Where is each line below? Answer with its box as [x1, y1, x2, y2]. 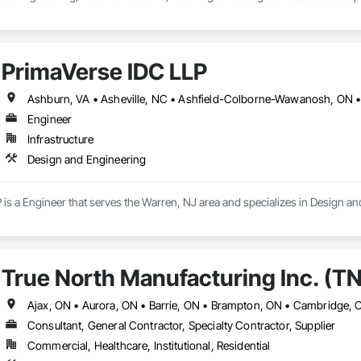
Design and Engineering [27, 152, 147, 167]
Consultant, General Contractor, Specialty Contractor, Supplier [27, 318, 336, 333]
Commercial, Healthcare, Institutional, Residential [27, 338, 271, 353]
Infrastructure [27, 132, 94, 147]
